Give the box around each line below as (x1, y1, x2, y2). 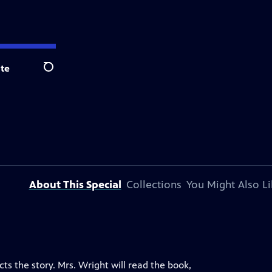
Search (43, 67, 73, 80)
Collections (126, 178, 182, 191)
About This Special (29, 178, 121, 191)
